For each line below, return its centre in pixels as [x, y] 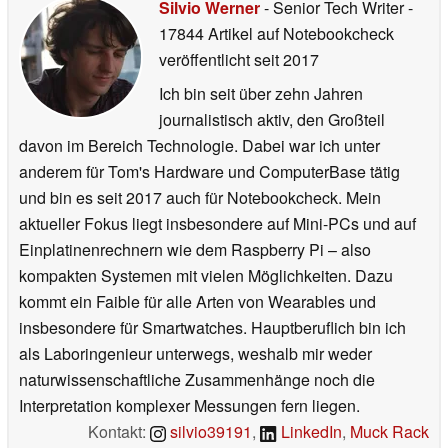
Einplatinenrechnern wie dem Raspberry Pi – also [195, 249]
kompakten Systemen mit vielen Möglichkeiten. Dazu [206, 275]
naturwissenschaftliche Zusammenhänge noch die [197, 379]
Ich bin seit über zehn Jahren [261, 93]
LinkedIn [309, 431]
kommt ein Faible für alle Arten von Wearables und [197, 301]
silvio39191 [209, 431]
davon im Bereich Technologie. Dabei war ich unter [199, 145]
